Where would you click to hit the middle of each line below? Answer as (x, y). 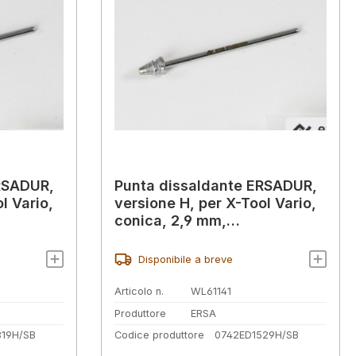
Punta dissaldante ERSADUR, (216, 186)
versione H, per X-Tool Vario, (215, 203)
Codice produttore (159, 335)
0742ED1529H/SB (256, 335)
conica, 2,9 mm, (170, 221)
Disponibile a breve (185, 259)
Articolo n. (139, 292)
